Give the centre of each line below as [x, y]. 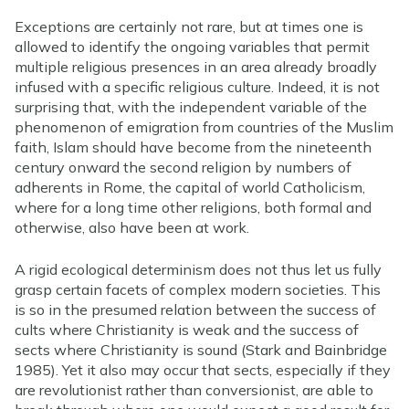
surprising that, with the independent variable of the [191, 106]
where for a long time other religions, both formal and [193, 207]
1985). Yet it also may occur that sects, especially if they [203, 369]
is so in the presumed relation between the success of [195, 309]
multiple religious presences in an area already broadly [196, 66]
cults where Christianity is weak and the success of [187, 329]
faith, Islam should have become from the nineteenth [193, 147]
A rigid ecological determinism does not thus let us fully [198, 269]
